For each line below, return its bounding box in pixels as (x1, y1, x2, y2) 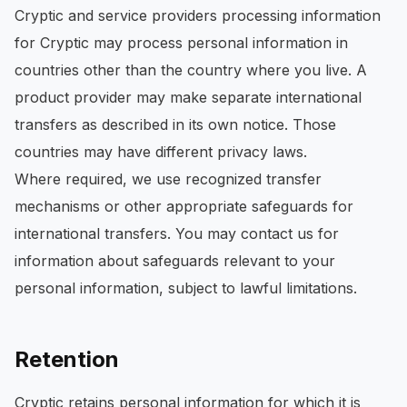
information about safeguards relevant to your (15, 252, 335, 270)
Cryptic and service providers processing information (15, 6, 381, 25)
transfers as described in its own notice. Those (15, 115, 336, 134)
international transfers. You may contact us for (15, 224, 339, 243)
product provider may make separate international (15, 88, 362, 106)
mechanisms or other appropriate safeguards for (15, 197, 353, 215)
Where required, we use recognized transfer (15, 170, 322, 188)
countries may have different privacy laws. (15, 143, 307, 161)
